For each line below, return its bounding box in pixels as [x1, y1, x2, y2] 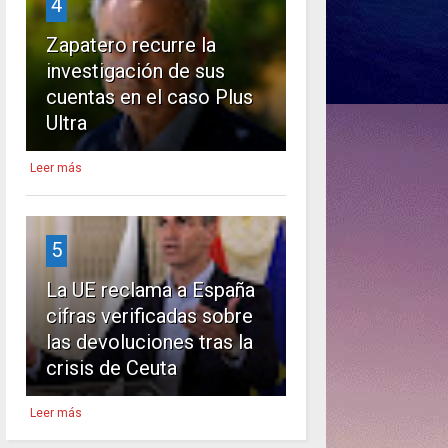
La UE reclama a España [45, 277, 255, 302]
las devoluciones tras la [45, 329, 253, 354]
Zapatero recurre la [45, 32, 216, 57]
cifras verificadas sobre [45, 303, 253, 328]
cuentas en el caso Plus [45, 84, 253, 109]
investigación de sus [45, 58, 225, 83]
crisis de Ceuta [45, 355, 177, 380]
